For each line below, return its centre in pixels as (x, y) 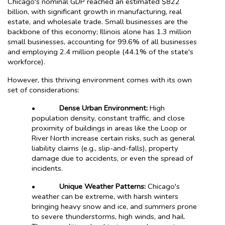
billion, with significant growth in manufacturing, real (95, 11)
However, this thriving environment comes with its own (100, 80)
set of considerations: (43, 90)
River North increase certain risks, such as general (113, 138)
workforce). (26, 62)
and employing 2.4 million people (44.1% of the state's (100, 51)
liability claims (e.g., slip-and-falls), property (105, 148)
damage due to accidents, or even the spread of (112, 158)
